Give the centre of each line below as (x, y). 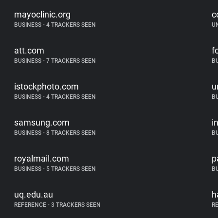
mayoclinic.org (43, 14)
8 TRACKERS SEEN (71, 133)
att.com (29, 50)
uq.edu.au (34, 194)
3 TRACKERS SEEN (75, 205)
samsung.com (42, 122)
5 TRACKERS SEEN (71, 169)
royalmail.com (42, 158)
